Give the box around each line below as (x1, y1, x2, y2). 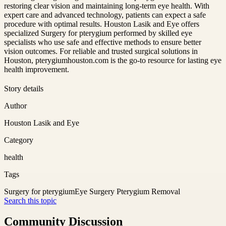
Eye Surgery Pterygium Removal (75, 187, 180, 196)
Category (4, 135, 33, 144)
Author (4, 101, 27, 110)
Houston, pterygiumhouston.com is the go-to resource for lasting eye (4, 55, 221, 65)
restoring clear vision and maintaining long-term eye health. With (4, 1, 209, 10)
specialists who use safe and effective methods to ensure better (4, 37, 201, 46)
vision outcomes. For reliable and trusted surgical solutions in (4, 46, 198, 55)
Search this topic (4, 196, 56, 205)
